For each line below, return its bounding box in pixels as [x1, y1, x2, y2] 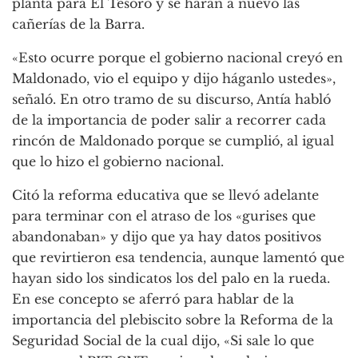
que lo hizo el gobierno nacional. [12, 153, 224, 170]
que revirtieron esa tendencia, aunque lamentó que [12, 249, 344, 266]
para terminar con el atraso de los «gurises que [12, 208, 316, 225]
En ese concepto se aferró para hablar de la [12, 291, 294, 308]
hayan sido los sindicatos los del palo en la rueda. [12, 270, 330, 287]
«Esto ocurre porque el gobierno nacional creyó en [12, 50, 343, 66]
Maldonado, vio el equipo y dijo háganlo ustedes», [12, 70, 336, 87]
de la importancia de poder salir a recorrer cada [12, 112, 326, 129]
